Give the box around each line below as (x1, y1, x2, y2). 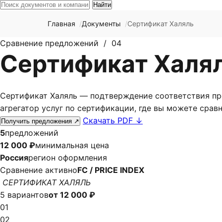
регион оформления (28, 153, 107, 163)
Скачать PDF (83, 115, 135, 125)
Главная (48, 19, 75, 28)
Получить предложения (1, 117, 74, 125)
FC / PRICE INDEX (77, 165, 144, 175)
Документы (82, 19, 121, 28)
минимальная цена (35, 140, 109, 150)
